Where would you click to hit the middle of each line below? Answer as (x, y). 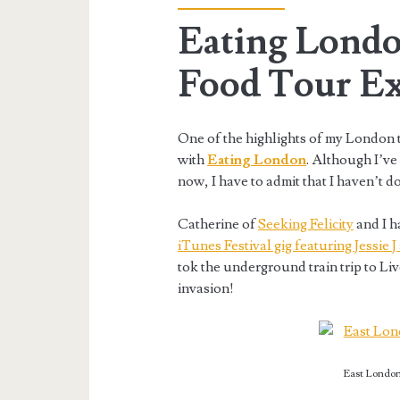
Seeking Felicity (306, 225)
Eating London (257, 160)
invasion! (206, 289)
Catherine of (218, 225)
